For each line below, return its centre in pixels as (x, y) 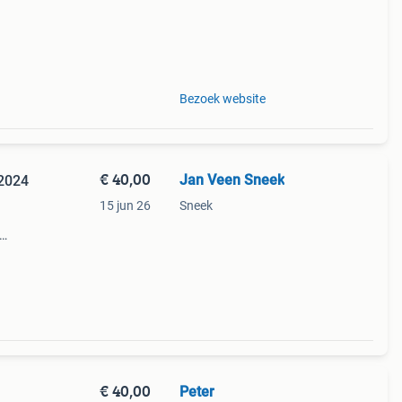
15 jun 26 (125, 205)
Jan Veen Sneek (232, 180)
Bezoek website (222, 99)
